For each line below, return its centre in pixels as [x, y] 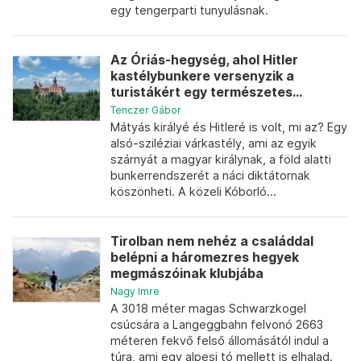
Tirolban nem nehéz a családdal [212, 241]
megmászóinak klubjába [187, 273]
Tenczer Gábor [146, 110]
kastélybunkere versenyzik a [202, 76]
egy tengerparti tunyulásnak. [189, 10]
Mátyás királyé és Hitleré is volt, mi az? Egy [229, 127]
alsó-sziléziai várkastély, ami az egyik [214, 143]
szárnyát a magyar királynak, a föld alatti [221, 159]
